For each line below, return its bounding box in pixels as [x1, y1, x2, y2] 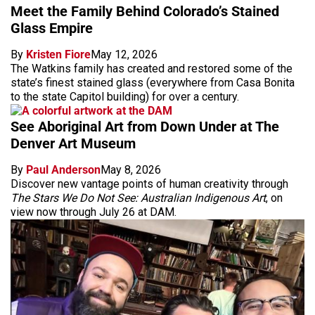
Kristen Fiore [26, 47, 91, 61]
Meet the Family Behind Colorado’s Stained [11, 2, 279, 20]
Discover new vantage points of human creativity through [11, 176, 288, 191]
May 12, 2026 [91, 47, 157, 61]
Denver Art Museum [11, 134, 136, 152]
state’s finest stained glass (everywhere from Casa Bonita [11, 75, 295, 89]
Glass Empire [11, 19, 93, 37]
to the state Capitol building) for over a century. [11, 89, 239, 103]
